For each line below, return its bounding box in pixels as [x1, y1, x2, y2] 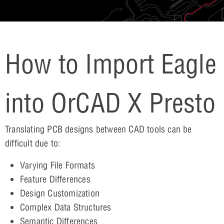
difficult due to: [5, 137, 61, 149]
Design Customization [20, 187, 99, 199]
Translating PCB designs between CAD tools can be [5, 123, 192, 135]
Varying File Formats [20, 159, 95, 171]
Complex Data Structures [20, 201, 111, 213]
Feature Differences [20, 173, 90, 185]
